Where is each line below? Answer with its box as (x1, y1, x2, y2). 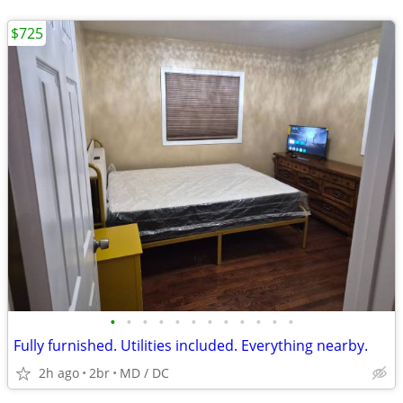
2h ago (39, 364, 79, 381)
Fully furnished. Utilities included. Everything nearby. (13, 336, 368, 355)
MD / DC (120, 364, 169, 381)
